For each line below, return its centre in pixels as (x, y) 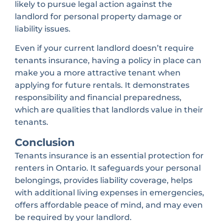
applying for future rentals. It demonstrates (102, 85)
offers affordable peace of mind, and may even (109, 205)
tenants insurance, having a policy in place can (108, 61)
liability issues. (43, 29)
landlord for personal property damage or (98, 16)
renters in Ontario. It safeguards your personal (108, 168)
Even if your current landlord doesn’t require (104, 48)
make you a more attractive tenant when (98, 73)
